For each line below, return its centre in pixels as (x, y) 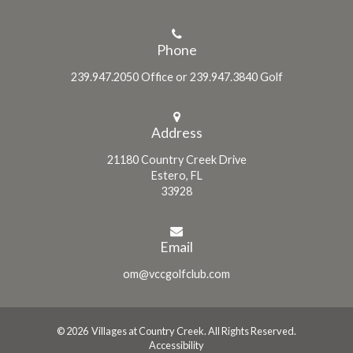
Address (176, 132)
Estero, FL (176, 175)
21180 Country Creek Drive (176, 159)
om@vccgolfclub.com (176, 273)
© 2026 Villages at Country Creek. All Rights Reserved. (176, 331)
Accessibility (176, 345)
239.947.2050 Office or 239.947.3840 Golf (176, 76)
